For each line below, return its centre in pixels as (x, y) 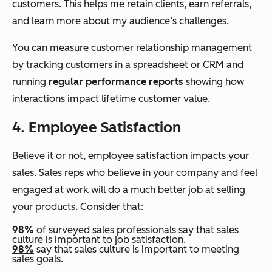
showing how (214, 82)
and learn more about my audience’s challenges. (121, 21)
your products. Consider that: (78, 207)
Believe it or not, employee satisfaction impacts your (131, 156)
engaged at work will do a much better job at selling (129, 190)
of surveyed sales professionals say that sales (136, 230)
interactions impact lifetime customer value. (111, 99)
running (30, 82)
